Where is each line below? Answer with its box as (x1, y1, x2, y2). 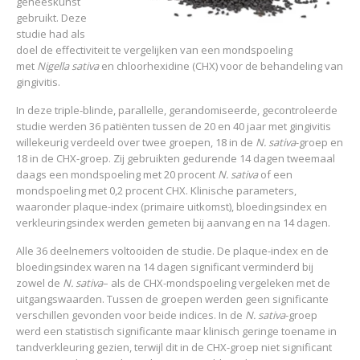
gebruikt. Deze (16, 10, 87, 25)
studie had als (16, 27, 85, 41)
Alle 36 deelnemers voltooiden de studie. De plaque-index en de (16, 243, 329, 258)
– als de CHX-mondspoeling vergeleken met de (103, 276, 330, 290)
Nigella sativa (37, 59, 99, 73)
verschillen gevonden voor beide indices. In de (16, 308, 245, 322)
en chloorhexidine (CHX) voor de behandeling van (99, 59, 343, 73)
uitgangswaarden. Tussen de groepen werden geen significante (16, 292, 329, 306)
